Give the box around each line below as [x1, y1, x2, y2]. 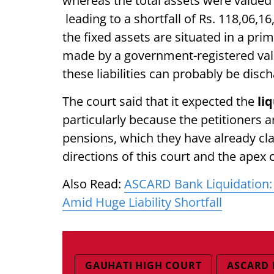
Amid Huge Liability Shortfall [62, 194, 222, 210]
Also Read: [62, 176, 124, 192]
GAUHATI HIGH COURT [85, 259, 202, 272]
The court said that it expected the [62, 93, 257, 109]
